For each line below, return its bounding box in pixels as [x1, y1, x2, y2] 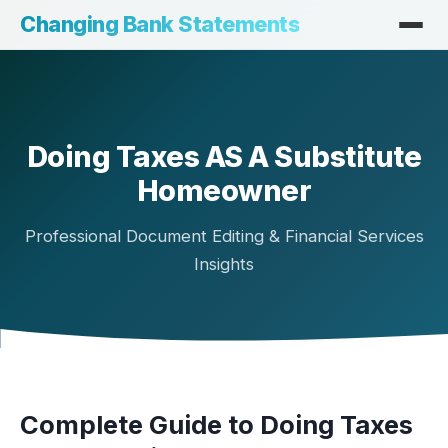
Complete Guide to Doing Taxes [20, 409, 413, 440]
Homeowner [136, 173, 312, 208]
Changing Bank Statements [20, 11, 299, 37]
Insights [194, 254, 254, 274]
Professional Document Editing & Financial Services [24, 226, 424, 246]
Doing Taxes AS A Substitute [26, 139, 422, 174]
